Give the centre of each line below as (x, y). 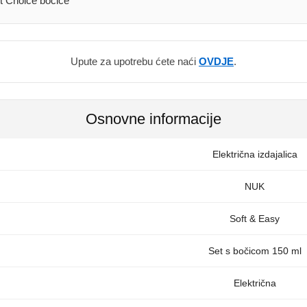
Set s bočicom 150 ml (255, 251)
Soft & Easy (255, 219)
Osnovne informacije (153, 119)
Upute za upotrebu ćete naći (135, 61)
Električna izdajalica (255, 154)
